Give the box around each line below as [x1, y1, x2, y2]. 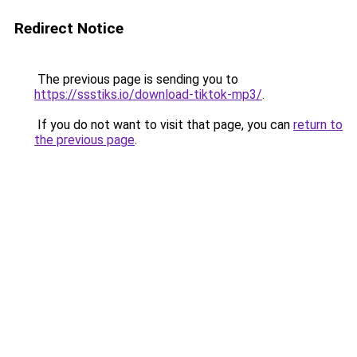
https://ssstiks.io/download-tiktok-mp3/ [34, 87, 262, 102]
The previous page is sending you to [34, 72, 238, 87]
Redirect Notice [14, 19, 124, 37]
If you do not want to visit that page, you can [34, 117, 293, 132]
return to [293, 117, 343, 132]
